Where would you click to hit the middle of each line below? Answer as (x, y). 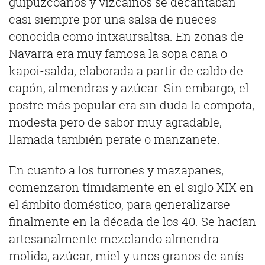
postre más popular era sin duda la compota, (132, 106)
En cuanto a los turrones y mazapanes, (116, 170)
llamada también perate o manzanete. (114, 140)
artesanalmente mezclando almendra (114, 239)
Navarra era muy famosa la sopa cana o (118, 54)
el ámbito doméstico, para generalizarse (119, 204)
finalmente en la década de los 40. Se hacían (132, 222)
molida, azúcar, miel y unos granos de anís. (128, 256)
